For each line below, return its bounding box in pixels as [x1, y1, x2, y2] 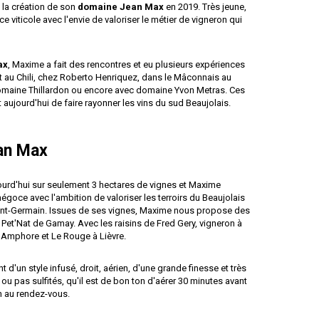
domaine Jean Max [78, 1, 164, 12]
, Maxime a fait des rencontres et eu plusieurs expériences [8, 59, 245, 70]
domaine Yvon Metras [136, 85, 225, 95]
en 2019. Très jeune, [164, 1, 246, 12]
